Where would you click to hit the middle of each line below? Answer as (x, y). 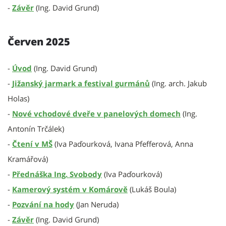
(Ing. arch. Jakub (179, 83)
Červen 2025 (39, 42)
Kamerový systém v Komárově (70, 189)
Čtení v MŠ (32, 144)
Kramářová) (28, 159)
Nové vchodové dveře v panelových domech (96, 114)
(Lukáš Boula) (152, 189)
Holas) (18, 98)
